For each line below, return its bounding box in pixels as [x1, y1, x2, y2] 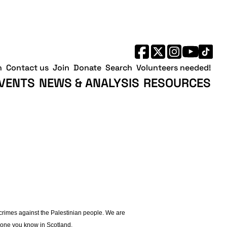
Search [105, 62, 132, 73]
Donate [73, 62, 101, 73]
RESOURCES [143, 74, 211, 91]
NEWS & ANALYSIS [39, 74, 139, 91]
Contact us [6, 62, 49, 73]
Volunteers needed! [136, 62, 211, 73]
